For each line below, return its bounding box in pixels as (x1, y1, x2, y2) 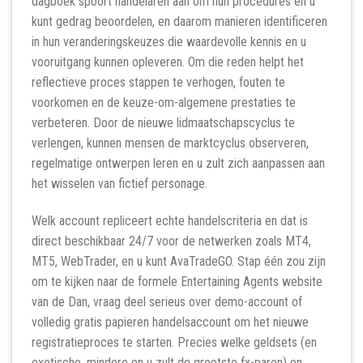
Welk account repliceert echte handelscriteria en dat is (32, 213, 308, 229)
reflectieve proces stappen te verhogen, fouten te (32, 75, 285, 91)
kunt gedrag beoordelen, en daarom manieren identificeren (32, 14, 327, 30)
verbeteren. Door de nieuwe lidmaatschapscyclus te (32, 115, 295, 131)
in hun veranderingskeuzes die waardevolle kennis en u (32, 34, 306, 50)
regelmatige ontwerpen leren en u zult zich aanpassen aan (32, 156, 325, 172)
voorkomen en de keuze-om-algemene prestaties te (32, 95, 296, 111)
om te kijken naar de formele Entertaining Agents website (32, 274, 322, 290)
